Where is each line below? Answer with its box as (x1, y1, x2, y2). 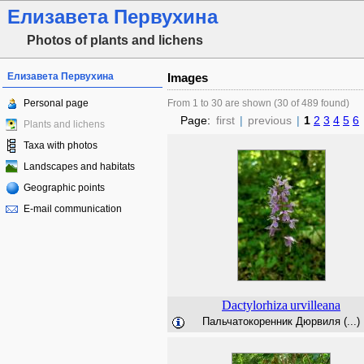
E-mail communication (24, 203, 122, 214)
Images (167, 71, 208, 84)
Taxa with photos (24, 140, 97, 151)
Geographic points (24, 182, 105, 193)
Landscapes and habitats (24, 161, 135, 172)
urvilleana (290, 298, 340, 312)
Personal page (24, 97, 89, 109)
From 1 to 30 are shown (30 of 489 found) (167, 97, 349, 109)
